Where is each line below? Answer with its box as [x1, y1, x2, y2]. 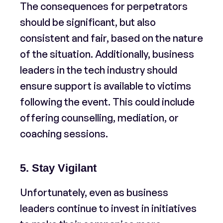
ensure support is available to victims [20, 80, 191, 92]
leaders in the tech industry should [20, 64, 177, 76]
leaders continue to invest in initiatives [20, 202, 197, 215]
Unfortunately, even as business [20, 186, 168, 199]
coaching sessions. [20, 127, 108, 140]
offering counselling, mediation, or [20, 111, 179, 124]
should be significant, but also [20, 16, 156, 28]
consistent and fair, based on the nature [20, 32, 203, 44]
